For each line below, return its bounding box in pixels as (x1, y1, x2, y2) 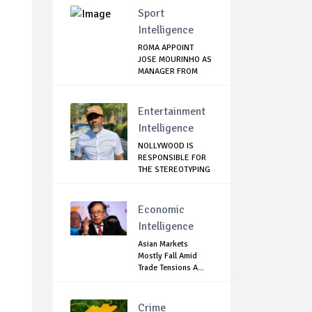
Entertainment (138, 104, 205, 119)
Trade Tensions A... (138, 263, 204, 274)
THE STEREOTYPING (138, 164, 210, 175)
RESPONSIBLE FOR (138, 153, 206, 164)
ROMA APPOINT (138, 42, 194, 54)
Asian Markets (138, 239, 188, 250)
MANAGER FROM (138, 66, 198, 77)
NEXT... (138, 78, 163, 89)
